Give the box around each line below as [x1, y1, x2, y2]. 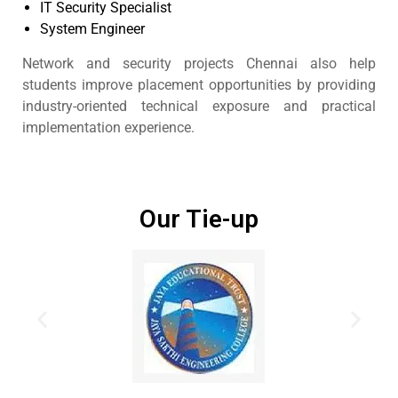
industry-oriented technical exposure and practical [22, 98, 376, 115]
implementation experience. [22, 119, 195, 136]
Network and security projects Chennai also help [22, 55, 376, 72]
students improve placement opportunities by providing [22, 76, 376, 93]
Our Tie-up [139, 204, 259, 234]
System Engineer [40, 20, 145, 37]
